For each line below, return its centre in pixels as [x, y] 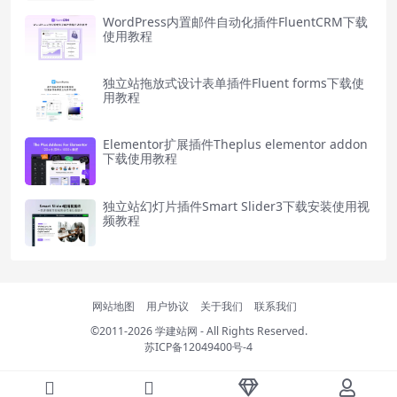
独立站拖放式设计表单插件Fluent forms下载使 [234, 82]
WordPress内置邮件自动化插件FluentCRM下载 [235, 21]
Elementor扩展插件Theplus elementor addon [235, 144]
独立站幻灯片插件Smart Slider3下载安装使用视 [236, 206]
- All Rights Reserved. [252, 331]
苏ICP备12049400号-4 [198, 346]
